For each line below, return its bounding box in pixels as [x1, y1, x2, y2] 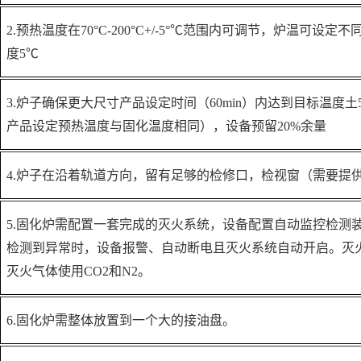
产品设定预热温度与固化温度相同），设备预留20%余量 [6, 119, 326, 133]
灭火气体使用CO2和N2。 [6, 264, 151, 278]
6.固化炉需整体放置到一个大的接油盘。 [6, 313, 235, 327]
